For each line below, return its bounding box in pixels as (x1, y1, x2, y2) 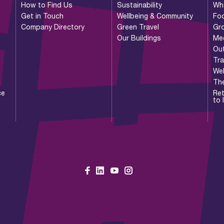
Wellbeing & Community (116, 11, 193, 20)
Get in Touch (20, 11, 63, 20)
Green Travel (116, 22, 159, 31)
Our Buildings (116, 33, 161, 42)
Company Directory (20, 22, 84, 31)
